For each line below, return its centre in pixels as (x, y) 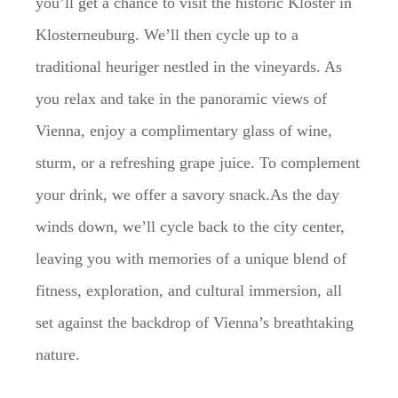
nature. (58, 354)
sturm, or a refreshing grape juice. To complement (198, 162)
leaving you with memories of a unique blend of (191, 258)
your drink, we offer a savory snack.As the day (187, 194)
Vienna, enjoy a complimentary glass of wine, (184, 130)
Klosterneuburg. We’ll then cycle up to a (167, 34)
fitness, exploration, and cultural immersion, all (189, 290)
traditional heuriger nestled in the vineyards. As (189, 66)
